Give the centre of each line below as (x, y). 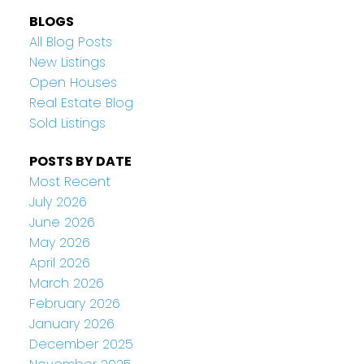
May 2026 (59, 242)
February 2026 (74, 303)
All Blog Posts (70, 41)
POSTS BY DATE (80, 161)
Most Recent (69, 181)
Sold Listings (67, 123)
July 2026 (58, 201)
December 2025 (81, 344)
